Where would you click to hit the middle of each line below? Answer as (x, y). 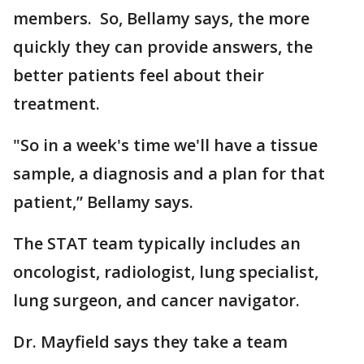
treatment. (56, 104)
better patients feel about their (139, 75)
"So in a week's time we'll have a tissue (165, 145)
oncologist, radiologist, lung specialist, (166, 272)
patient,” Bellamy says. (103, 202)
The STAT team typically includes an (157, 243)
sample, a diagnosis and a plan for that (169, 173)
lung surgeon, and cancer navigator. (156, 300)
